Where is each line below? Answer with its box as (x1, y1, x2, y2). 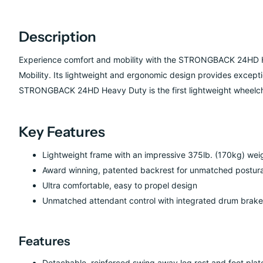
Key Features (19, 123, 105, 141)
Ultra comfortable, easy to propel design (42, 180, 197, 191)
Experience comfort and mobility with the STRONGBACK (19, 55, 237, 65)
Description (19, 28, 96, 46)
